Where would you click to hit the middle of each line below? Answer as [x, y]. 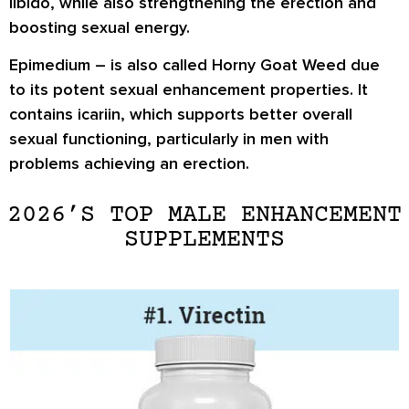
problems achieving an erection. [129, 164]
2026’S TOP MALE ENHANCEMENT [204, 215]
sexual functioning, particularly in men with [169, 139]
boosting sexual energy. [100, 27]
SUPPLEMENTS [204, 240]
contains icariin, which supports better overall [181, 115]
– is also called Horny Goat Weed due [235, 65]
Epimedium [50, 65]
